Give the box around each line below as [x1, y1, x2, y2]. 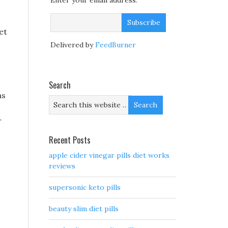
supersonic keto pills [49, 183, 121, 192]
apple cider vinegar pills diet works [49, 151, 169, 160]
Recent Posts [49, 134, 91, 147]
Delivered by [50, 40, 95, 50]
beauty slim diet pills [49, 204, 119, 214]
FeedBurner [95, 40, 136, 50]
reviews [49, 161, 75, 171]
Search [49, 79, 71, 92]
